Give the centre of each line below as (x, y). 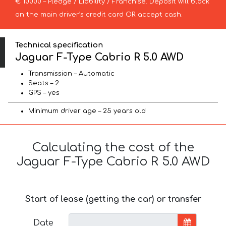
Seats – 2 (44, 83)
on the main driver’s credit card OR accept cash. (99, 14)
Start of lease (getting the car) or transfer (113, 200)
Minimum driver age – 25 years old (87, 111)
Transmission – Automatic (71, 74)
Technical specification (59, 45)
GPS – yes (44, 93)
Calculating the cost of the (113, 148)
